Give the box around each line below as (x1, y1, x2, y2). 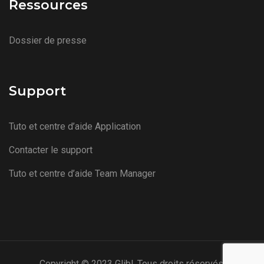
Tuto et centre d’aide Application (9, 120, 141, 132)
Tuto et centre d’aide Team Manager (9, 167, 156, 179)
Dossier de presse (9, 34, 87, 46)
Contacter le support (9, 144, 93, 156)
